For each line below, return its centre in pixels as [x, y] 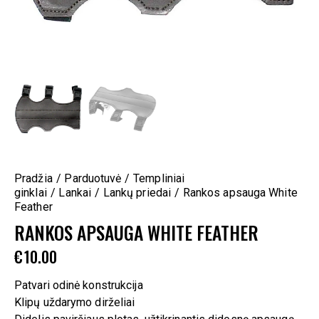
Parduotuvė [93, 179]
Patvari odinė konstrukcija [79, 285]
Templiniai [159, 179]
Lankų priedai [137, 193]
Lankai [75, 193]
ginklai [31, 193]
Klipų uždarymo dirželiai [75, 302]
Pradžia [33, 179]
